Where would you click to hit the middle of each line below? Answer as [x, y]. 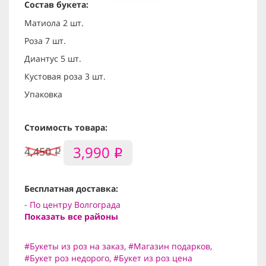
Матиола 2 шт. [54, 23]
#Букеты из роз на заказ [74, 246]
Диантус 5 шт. [53, 59]
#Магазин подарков [169, 246]
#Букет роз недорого [67, 258]
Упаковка [43, 94]
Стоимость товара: [66, 128]
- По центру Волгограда [72, 204]
